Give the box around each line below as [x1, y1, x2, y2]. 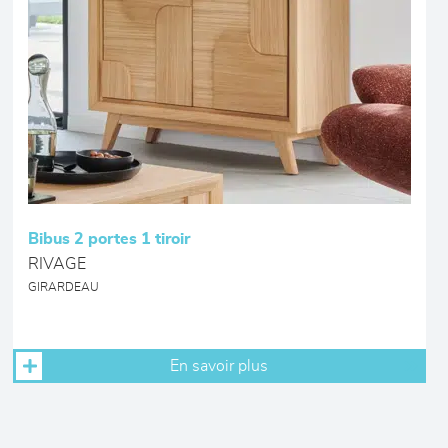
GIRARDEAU [27, 282, 99, 293]
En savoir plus [170, 358, 269, 374]
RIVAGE [27, 256, 86, 272]
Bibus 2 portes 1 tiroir [27, 231, 190, 247]
